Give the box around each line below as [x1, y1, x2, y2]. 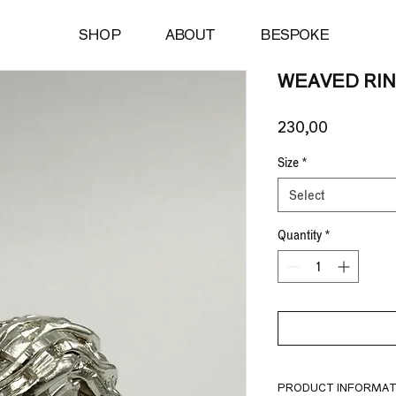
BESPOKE [260, 25, 329, 44]
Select [289, 186, 325, 204]
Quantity [278, 226, 322, 243]
